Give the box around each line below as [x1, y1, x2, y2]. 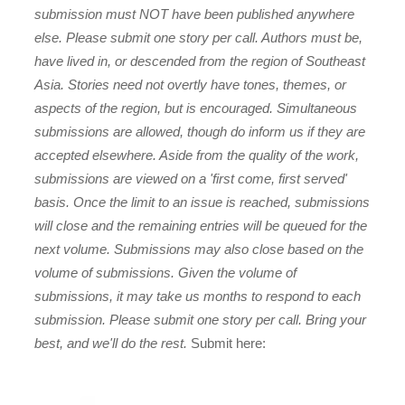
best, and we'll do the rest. [34, 335, 192, 352]
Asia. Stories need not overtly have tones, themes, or [34, 77, 347, 93]
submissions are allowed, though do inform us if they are [34, 124, 366, 140]
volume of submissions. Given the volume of [34, 265, 297, 281]
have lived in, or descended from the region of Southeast [34, 53, 366, 70]
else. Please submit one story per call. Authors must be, [34, 30, 363, 46]
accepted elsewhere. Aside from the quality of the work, [34, 147, 360, 164]
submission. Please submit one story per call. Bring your [34, 312, 367, 328]
